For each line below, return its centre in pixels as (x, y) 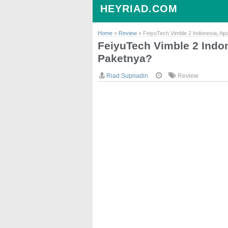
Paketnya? (125, 58)
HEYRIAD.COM (139, 9)
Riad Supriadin (127, 76)
